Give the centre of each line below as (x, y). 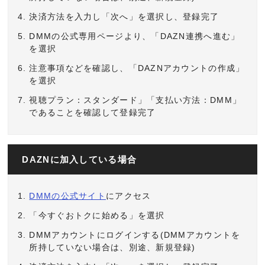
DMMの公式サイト (67, 195)
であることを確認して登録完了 (93, 112)
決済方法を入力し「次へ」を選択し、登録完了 (124, 16)
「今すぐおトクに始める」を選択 (97, 215)
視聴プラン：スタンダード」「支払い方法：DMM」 (135, 100)
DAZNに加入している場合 (80, 159)
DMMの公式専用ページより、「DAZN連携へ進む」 (135, 36)
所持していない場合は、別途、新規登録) (112, 247)
